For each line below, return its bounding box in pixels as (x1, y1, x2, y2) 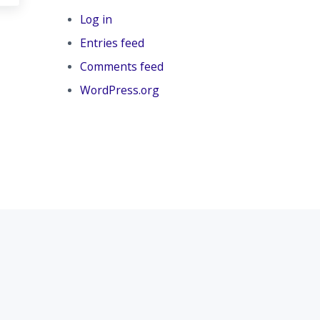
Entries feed (80, 34, 144, 51)
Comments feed (80, 58, 164, 74)
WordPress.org (80, 81, 159, 98)
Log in (80, 11, 112, 27)
